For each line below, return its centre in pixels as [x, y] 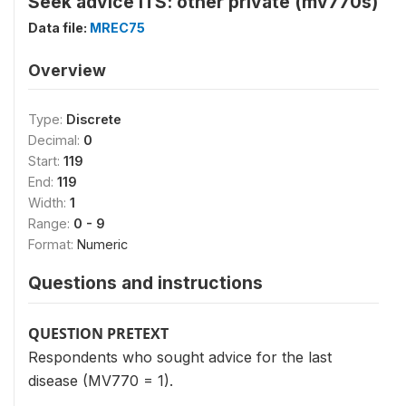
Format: [53, 244]
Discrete [94, 119]
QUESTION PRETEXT [98, 333]
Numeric [102, 244]
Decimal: [56, 140]
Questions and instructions [145, 283]
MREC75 [117, 28]
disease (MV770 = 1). [101, 381]
